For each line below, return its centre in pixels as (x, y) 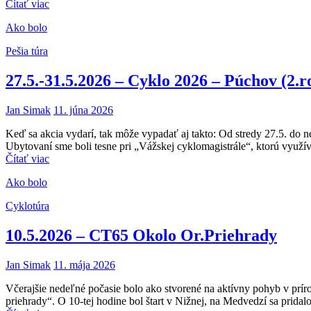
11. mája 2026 (84, 264)
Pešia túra (27, 51)
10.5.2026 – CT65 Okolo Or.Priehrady (141, 236)
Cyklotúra (27, 206)
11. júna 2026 (83, 110)
